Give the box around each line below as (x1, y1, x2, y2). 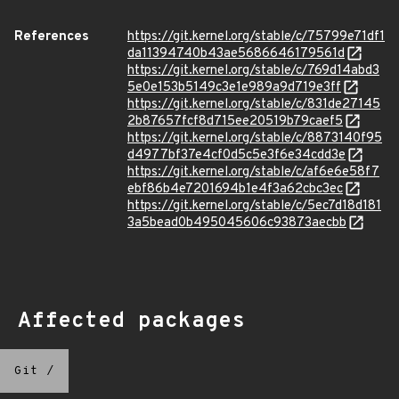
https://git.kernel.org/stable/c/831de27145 (127, 96, 380, 113)
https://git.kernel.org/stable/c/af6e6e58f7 (127, 164, 379, 181)
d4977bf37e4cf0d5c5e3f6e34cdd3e (127, 147, 346, 164)
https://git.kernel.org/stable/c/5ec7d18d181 (127, 198, 381, 215)
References (14, 28, 89, 45)
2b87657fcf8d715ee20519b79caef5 (127, 113, 343, 130)
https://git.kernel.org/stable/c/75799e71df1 (127, 28, 385, 45)
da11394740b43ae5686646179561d (127, 45, 345, 62)
